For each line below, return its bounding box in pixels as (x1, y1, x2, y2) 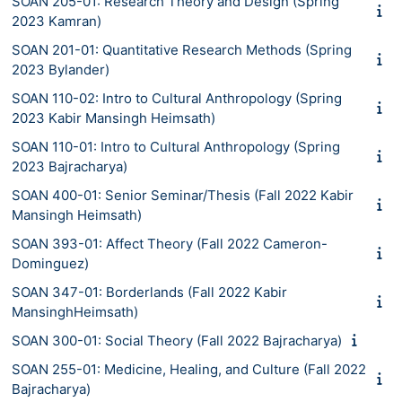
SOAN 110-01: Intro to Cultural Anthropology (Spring (12, 137, 340, 155)
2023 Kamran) (12, 12, 101, 30)
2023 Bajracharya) (12, 157, 127, 175)
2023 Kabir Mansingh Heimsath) (12, 109, 215, 127)
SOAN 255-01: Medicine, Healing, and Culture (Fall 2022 (12, 360, 366, 378)
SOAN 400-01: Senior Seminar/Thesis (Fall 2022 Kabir (12, 186, 354, 204)
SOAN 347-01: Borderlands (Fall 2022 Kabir (12, 283, 287, 301)
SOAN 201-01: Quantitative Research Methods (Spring (12, 40, 352, 58)
